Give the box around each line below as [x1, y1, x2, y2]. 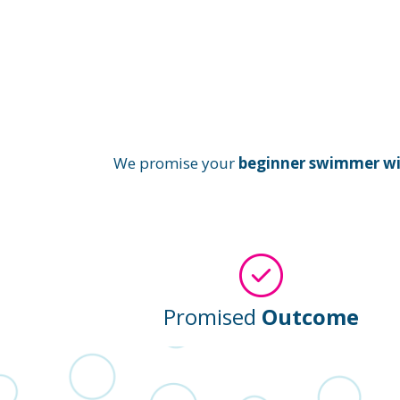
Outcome [261, 302, 359, 332]
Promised [162, 302, 262, 332]
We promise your [112, 152, 238, 173]
